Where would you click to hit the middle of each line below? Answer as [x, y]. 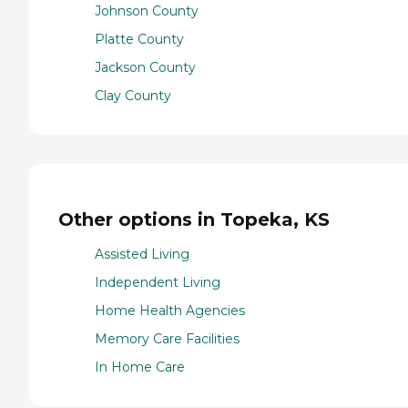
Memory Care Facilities [167, 339]
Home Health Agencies [170, 311]
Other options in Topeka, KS [194, 219]
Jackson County [145, 68]
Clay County [133, 96]
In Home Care [140, 367]
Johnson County [147, 11]
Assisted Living [142, 255]
